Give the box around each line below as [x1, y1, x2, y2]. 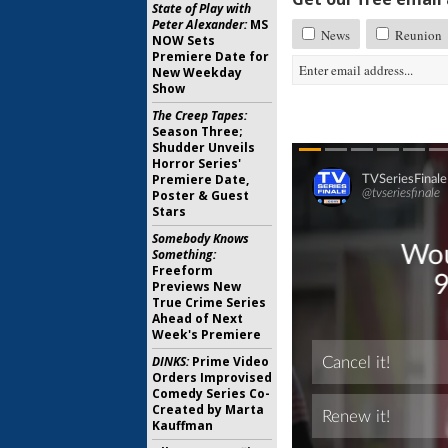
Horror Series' [152, 155, 241, 172]
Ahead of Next [152, 310, 243, 327]
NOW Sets [152, 32, 215, 49]
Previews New [152, 278, 241, 295]
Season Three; [152, 123, 243, 140]
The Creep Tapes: [152, 107, 247, 124]
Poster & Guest [152, 187, 249, 204]
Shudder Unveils [152, 139, 255, 156]
